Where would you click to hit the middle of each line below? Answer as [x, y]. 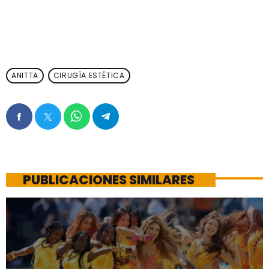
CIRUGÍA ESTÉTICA [89, 76]
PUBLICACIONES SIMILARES [108, 180]
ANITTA [25, 76]
